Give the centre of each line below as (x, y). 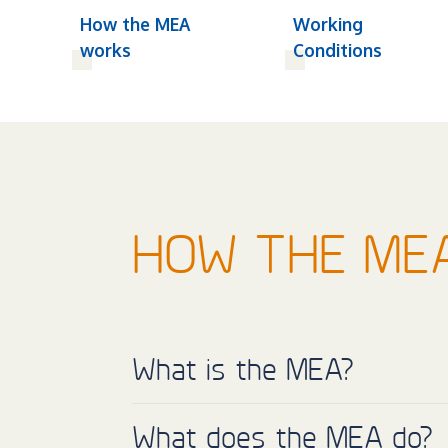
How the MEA (135, 24)
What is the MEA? (243, 369)
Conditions (338, 50)
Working (328, 24)
